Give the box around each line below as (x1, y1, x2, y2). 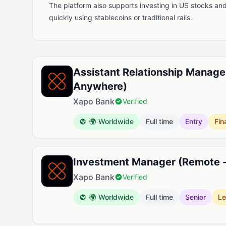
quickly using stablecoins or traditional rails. (49, 13, 192, 22)
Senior (185, 193, 206, 201)
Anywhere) (73, 80, 127, 92)
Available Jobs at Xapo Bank (32, 57, 141, 67)
